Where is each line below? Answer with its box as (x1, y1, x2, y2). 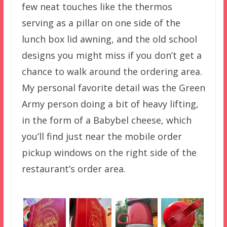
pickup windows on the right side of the (21, 146, 197, 159)
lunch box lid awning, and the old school (21, 33, 197, 46)
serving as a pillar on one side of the (21, 17, 180, 29)
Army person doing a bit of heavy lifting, (21, 98, 199, 110)
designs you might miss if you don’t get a (21, 49, 202, 62)
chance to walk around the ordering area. (21, 65, 202, 78)
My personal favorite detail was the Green (21, 82, 205, 94)
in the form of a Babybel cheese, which (21, 114, 192, 127)
